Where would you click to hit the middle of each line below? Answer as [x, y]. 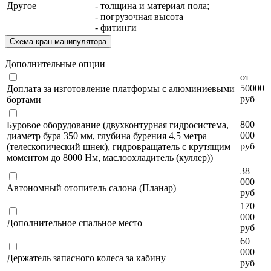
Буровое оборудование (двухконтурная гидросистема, [118, 125]
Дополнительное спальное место [74, 223]
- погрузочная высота [139, 16]
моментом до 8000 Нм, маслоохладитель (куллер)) [110, 157]
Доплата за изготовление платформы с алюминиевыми [121, 88]
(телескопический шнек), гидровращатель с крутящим [119, 146]
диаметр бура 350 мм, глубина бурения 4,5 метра [107, 135]
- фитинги [116, 27]
